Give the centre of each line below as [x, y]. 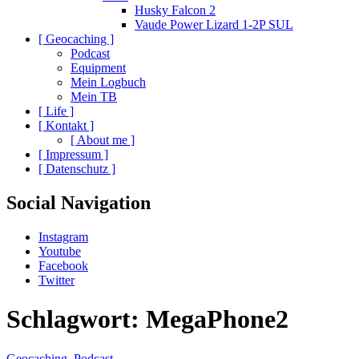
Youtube [60, 251]
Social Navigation [79, 202]
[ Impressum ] [73, 154]
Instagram [63, 236]
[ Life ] [56, 111]
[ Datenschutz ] [77, 168]
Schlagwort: [76, 319]
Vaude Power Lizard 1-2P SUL [214, 24]
